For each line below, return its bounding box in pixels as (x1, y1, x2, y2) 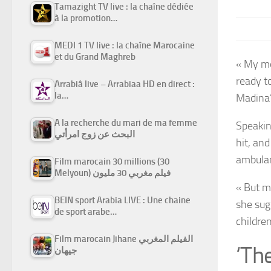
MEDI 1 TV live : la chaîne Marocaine (54, 40, 195, 51)
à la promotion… (54, 13, 117, 24)
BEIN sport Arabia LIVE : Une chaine (54, 195, 191, 206)
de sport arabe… (54, 206, 117, 218)
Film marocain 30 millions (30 (54, 156, 169, 168)
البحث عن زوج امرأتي (54, 129, 135, 140)
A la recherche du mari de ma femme (54, 117, 197, 129)
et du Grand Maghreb (54, 51, 135, 63)
